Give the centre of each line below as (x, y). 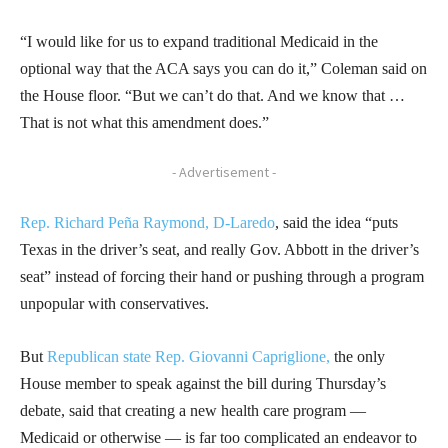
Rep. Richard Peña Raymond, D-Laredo (147, 223)
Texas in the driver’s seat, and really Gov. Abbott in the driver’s (219, 250)
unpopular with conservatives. (114, 304)
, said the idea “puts (336, 223)
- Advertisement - (224, 172)
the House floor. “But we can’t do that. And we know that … (212, 96)
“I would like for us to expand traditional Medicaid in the (199, 42)
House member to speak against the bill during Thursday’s (203, 384)
